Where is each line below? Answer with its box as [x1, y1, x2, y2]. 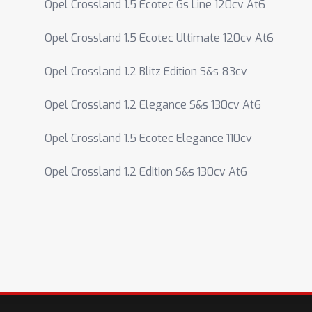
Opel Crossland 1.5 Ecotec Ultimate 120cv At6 [45, 31, 274, 45]
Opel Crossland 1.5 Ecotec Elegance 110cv [45, 131, 252, 146]
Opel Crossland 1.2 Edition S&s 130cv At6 [45, 164, 247, 179]
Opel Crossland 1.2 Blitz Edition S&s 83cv [45, 64, 247, 79]
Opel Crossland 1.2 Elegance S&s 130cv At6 [45, 97, 261, 112]
